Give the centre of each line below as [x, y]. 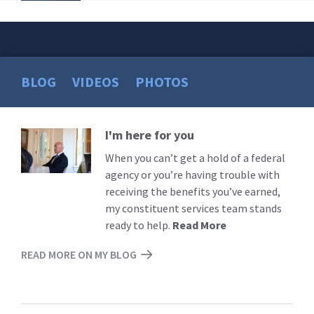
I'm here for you [150, 135]
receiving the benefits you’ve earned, [193, 191]
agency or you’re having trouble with [192, 174]
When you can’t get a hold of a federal [195, 157]
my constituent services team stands [193, 208]
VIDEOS [96, 81]
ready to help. [139, 225]
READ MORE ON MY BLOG [79, 254]
